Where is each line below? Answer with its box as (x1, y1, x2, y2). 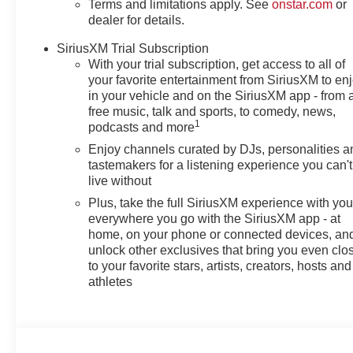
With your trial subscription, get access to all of (88, 57, 346, 71)
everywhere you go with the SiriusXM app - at (88, 211, 341, 225)
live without (88, 173, 152, 188)
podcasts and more (88, 120, 195, 134)
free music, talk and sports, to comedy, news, (88, 104, 336, 118)
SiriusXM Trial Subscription (57, 41, 210, 55)
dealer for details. (88, 13, 185, 27)
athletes (88, 274, 133, 288)
